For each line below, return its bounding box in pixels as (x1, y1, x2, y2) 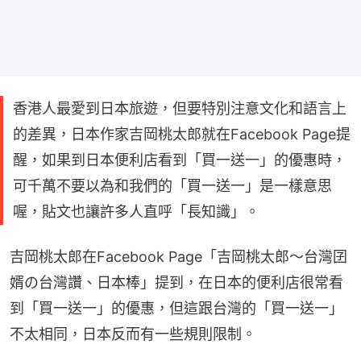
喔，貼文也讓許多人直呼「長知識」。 (13, 202, 259, 220)
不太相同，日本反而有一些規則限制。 (10, 325, 256, 342)
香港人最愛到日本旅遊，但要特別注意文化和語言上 (13, 99, 346, 117)
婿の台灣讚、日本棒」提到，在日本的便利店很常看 (10, 273, 343, 291)
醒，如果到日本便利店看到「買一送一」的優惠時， (13, 151, 346, 168)
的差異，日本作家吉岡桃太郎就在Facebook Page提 (13, 125, 351, 143)
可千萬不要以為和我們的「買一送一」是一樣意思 (13, 176, 332, 194)
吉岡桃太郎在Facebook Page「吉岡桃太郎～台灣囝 (10, 247, 347, 265)
